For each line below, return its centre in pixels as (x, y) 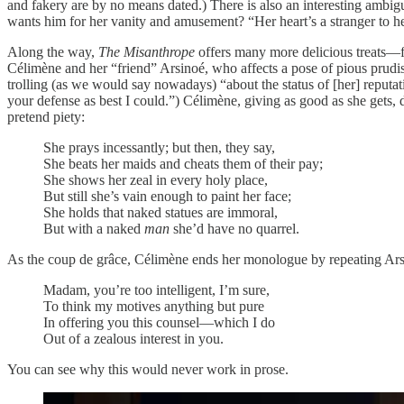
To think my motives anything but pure (154, 307)
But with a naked (94, 229)
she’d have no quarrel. (234, 229)
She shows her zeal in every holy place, (156, 180)
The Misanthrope (145, 52)
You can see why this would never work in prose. (148, 370)
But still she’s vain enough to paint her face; (167, 197)
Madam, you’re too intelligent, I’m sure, (156, 290)
